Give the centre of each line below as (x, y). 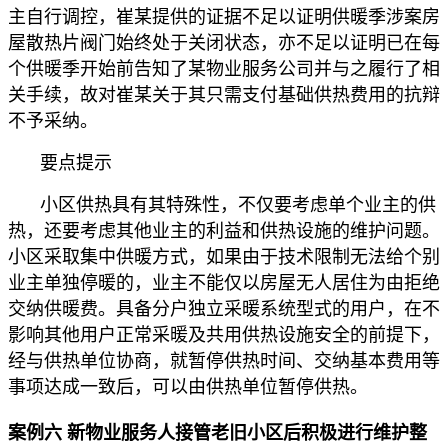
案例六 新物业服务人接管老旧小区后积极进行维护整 (217, 432)
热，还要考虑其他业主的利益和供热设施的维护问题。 (224, 230)
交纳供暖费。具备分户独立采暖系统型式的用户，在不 (224, 308)
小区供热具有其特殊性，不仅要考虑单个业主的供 (238, 204)
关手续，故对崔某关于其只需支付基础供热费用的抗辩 (224, 94)
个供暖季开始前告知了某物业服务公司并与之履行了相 (224, 68)
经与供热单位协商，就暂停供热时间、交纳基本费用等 (224, 360)
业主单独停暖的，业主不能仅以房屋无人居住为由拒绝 (224, 282)
